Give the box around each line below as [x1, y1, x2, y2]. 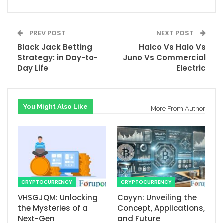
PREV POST [28, 28, 66, 38]
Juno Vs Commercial [123, 52, 206, 63]
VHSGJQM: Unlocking [18, 192, 98, 203]
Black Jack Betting [17, 42, 92, 53]
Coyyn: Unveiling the [117, 192, 197, 203]
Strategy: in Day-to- [17, 52, 98, 63]
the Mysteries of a [18, 203, 88, 214]
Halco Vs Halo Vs [139, 42, 206, 53]
